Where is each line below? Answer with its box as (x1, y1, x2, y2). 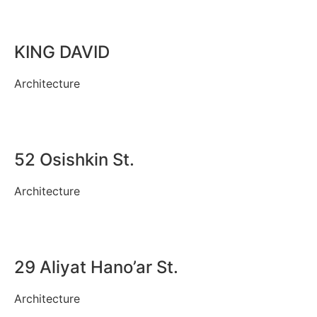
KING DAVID (14, 41, 110, 62)
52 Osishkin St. (14, 149, 134, 170)
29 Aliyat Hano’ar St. (14, 256, 178, 277)
